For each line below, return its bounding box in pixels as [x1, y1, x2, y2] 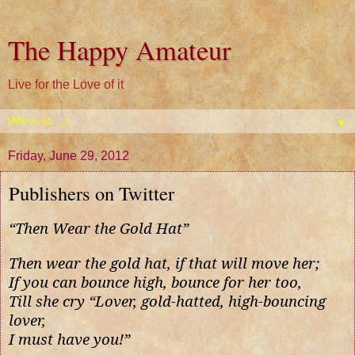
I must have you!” [9, 328, 130, 349]
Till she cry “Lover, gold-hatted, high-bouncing [9, 290, 326, 311]
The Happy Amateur [8, 32, 231, 68]
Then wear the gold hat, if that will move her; [9, 252, 319, 273]
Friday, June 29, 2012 [8, 149, 129, 162]
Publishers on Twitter [9, 180, 174, 206]
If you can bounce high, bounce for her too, [9, 271, 302, 292]
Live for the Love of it [8, 78, 124, 91]
